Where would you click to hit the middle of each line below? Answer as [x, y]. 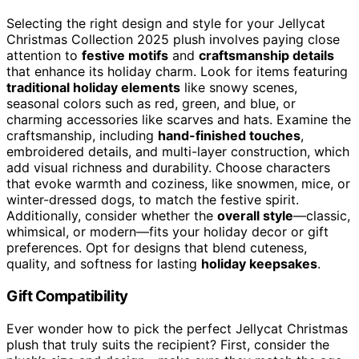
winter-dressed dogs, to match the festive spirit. [153, 200]
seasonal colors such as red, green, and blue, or [151, 104]
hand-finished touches [229, 136]
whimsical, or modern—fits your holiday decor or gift [167, 232]
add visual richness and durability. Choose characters [168, 168]
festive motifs [125, 56]
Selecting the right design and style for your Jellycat [166, 24]
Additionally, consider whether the [112, 216]
